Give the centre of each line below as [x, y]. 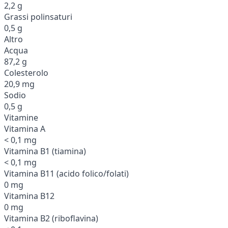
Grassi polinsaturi [38, 17]
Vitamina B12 [29, 196]
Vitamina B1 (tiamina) [45, 151]
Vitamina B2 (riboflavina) [51, 218]
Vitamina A [25, 129]
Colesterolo [26, 73]
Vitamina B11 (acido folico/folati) [66, 173]
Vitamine [21, 117]
